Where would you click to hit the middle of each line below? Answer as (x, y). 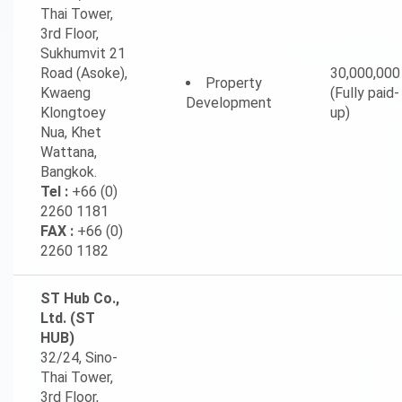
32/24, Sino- (79, 358)
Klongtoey (73, 113)
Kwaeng (66, 93)
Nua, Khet (71, 132)
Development (229, 103)
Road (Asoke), (84, 73)
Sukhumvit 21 (83, 53)
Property (234, 83)
